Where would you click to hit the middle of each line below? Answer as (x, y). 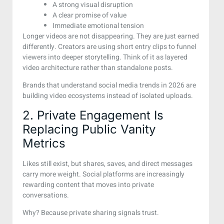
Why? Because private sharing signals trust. (91, 213)
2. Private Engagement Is (93, 115)
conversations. (46, 195)
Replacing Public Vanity (89, 129)
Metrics (44, 143)
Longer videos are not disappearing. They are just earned (111, 36)
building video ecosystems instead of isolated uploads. (108, 96)
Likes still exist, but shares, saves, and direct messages (107, 163)
